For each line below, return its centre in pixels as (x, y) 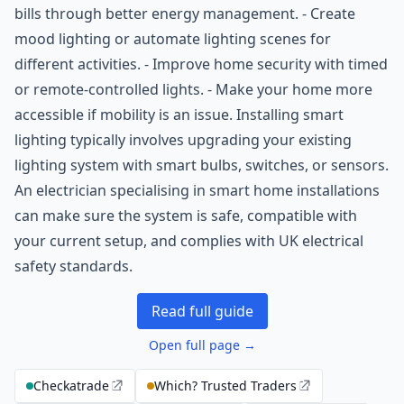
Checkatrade (71, 386)
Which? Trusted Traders (225, 386)
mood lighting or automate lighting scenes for (173, 39)
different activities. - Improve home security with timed (201, 64)
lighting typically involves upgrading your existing (183, 140)
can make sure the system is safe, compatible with (186, 216)
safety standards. (73, 266)
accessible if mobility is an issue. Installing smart (179, 115)
